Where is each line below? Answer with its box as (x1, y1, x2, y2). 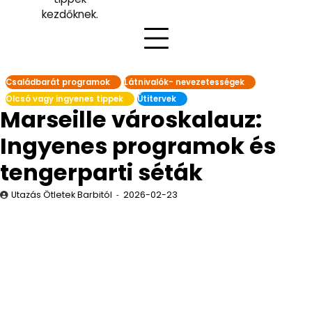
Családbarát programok (6, 77, 110, 88)
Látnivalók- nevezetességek (124, 77, 244, 88)
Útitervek (137, 93, 176, 104)
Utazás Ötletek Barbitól (11, 189, 112, 201)
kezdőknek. (41, 7, 98, 22)
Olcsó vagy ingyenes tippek (6, 93, 123, 104)
